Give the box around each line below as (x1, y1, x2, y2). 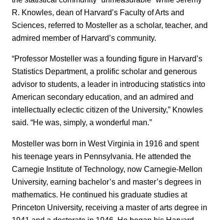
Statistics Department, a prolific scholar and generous (12, 67, 197, 76)
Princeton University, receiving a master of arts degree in (12, 202, 207, 212)
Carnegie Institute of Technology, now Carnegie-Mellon (12, 164, 202, 173)
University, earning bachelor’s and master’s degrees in (12, 177, 201, 186)
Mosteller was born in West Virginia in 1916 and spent (12, 138, 199, 148)
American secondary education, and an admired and (12, 92, 193, 102)
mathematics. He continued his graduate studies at (12, 190, 187, 199)
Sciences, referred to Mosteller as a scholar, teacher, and (12, 20, 208, 29)
